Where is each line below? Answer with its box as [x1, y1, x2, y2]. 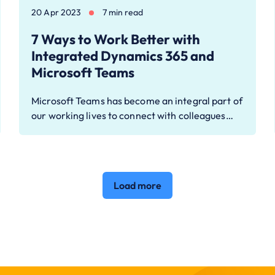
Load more [113, 179, 161, 192]
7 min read [102, 7, 144, 18]
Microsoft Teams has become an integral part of [31, 95, 242, 107]
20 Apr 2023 [31, 7, 82, 18]
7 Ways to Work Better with [31, 31, 201, 48]
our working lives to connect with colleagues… [31, 109, 233, 122]
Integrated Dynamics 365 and [31, 47, 215, 65]
